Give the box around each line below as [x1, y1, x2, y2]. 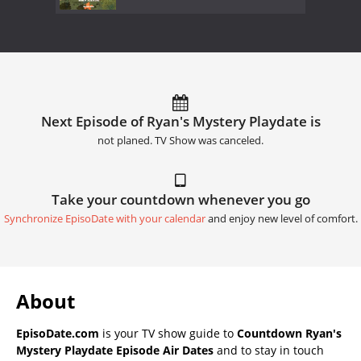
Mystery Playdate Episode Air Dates [16, 342, 214, 359]
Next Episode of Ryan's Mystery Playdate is [40, 112, 321, 131]
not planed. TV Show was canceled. [98, 134, 263, 148]
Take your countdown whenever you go [51, 190, 310, 210]
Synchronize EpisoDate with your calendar [3, 212, 205, 226]
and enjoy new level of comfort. [205, 212, 358, 226]
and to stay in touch [214, 342, 324, 359]
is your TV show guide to [99, 326, 237, 342]
